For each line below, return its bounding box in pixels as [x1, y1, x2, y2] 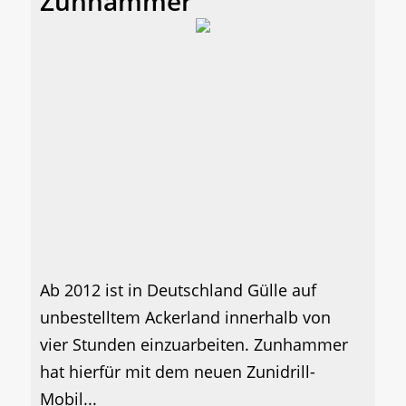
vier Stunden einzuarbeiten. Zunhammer [40, 333, 348, 355]
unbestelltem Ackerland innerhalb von [40, 305, 331, 328]
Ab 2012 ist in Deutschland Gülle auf [40, 278, 316, 301]
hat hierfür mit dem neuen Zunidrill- [40, 360, 315, 382]
